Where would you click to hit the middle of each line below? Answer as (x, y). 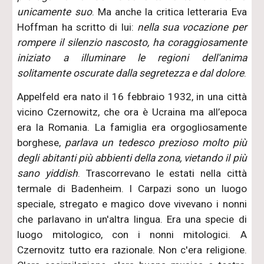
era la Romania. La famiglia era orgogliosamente (132, 127)
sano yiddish (48, 173)
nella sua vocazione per (192, 27)
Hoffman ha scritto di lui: (77, 27)
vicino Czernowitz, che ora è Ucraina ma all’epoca (132, 112)
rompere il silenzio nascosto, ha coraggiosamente (132, 42)
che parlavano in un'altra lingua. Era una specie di (132, 219)
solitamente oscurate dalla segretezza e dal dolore (131, 73)
